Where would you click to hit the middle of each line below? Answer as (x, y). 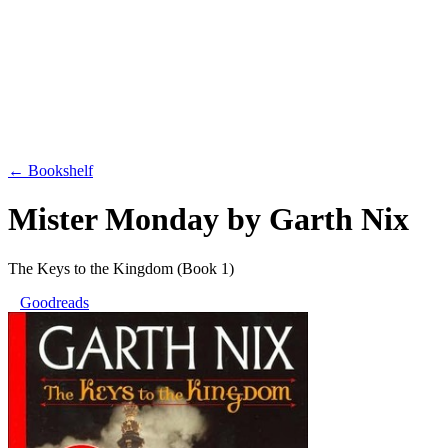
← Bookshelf (50, 170)
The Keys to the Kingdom (90, 268)
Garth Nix (339, 219)
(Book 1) (205, 268)
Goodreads (54, 302)
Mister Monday (113, 219)
